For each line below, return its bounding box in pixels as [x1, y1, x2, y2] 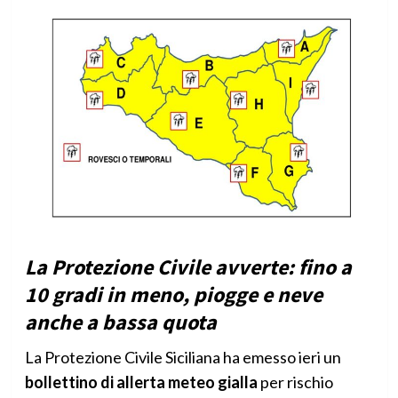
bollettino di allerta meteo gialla [24, 372, 258, 393]
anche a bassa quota [24, 308, 217, 337]
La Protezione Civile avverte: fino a [24, 253, 352, 282]
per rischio [257, 372, 333, 393]
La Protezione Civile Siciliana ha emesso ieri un [24, 347, 341, 368]
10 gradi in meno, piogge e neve [24, 281, 322, 309]
